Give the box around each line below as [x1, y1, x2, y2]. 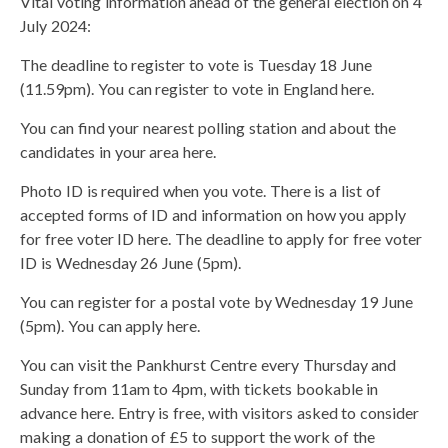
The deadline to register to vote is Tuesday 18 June [20, 55, 373, 74]
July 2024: [20, 16, 91, 35]
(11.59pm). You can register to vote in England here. [20, 79, 375, 98]
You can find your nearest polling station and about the [20, 118, 397, 137]
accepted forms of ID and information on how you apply [20, 205, 407, 224]
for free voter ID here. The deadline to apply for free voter [20, 229, 422, 248]
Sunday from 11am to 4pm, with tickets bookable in [20, 379, 379, 398]
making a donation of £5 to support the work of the [20, 427, 375, 446]
